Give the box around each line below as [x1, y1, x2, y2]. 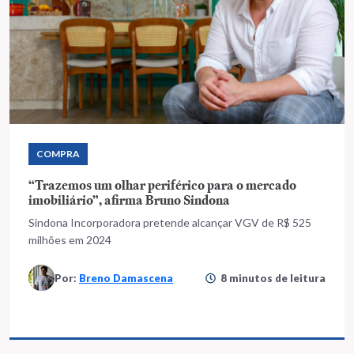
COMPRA [36, 148, 80, 160]
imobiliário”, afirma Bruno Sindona [28, 191, 230, 209]
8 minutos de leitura [220, 271, 326, 284]
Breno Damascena [79, 271, 173, 284]
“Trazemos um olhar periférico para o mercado [28, 176, 296, 194]
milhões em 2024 [28, 233, 111, 247]
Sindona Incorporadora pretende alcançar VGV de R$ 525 [28, 216, 311, 229]
